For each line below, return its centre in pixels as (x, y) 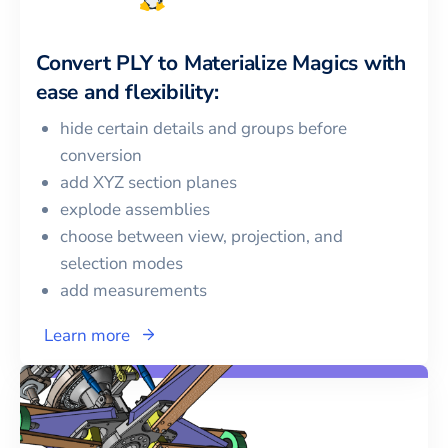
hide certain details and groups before (203, 128)
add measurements (133, 290)
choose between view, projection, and (201, 236)
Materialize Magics (271, 62)
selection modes (121, 263)
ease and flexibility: (127, 91)
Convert (76, 62)
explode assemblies (135, 209)
